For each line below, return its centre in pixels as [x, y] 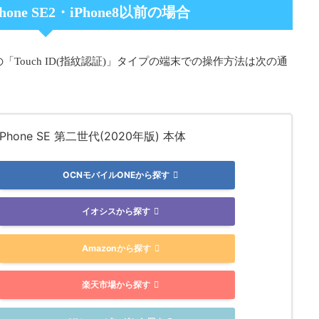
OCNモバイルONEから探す [116, 174]
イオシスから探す [116, 211]
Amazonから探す [116, 248]
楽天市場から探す [116, 285]
